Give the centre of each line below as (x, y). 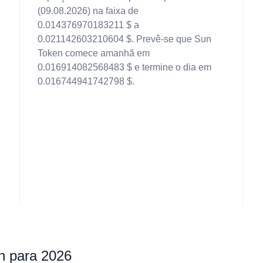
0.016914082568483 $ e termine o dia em (124, 67)
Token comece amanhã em (94, 53)
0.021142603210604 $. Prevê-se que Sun (124, 39)
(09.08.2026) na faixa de (88, 11)
